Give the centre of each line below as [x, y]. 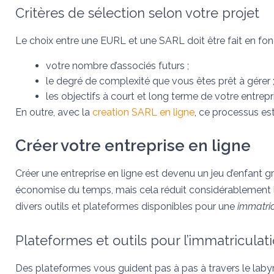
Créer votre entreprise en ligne [133, 146]
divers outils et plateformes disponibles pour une [126, 206]
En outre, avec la [54, 112]
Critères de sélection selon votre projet [137, 13]
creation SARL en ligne [143, 112]
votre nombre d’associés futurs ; [117, 66]
